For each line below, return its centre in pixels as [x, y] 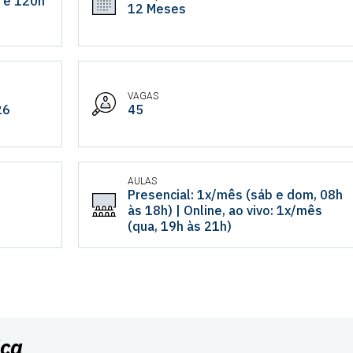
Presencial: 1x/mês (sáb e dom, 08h [235, 195]
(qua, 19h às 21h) [179, 227]
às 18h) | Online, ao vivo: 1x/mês [225, 211]
